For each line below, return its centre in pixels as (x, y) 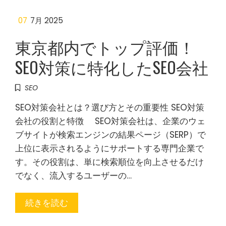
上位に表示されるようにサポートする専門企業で (109, 148)
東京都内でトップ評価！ (105, 47)
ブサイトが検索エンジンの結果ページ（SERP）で (110, 135)
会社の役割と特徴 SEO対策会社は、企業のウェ (110, 121)
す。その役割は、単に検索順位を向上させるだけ (109, 162)
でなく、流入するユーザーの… (73, 176)
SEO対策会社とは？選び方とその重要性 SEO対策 (110, 107)
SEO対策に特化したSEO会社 (112, 67)
